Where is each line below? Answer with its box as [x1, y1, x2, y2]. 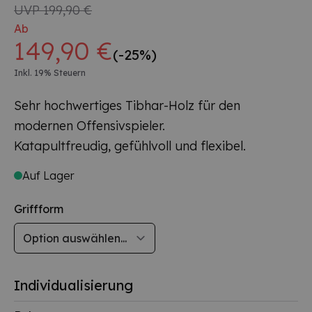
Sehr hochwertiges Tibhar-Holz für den [14, 97, 240, 114]
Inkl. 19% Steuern [14, 67, 86, 78]
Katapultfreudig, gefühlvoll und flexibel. [14, 137, 246, 154]
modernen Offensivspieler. [14, 117, 165, 134]
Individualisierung [14, 276, 133, 294]
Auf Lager [22, 168, 75, 182]
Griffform [14, 201, 63, 216]
